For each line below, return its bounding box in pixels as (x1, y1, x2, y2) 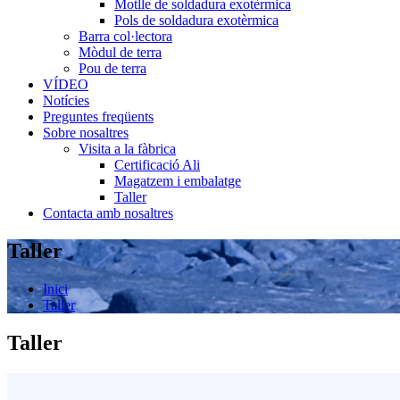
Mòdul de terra (79, 45, 162, 60)
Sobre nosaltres (43, 125, 129, 140)
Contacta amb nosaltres (43, 205, 173, 221)
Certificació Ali (114, 157, 200, 172)
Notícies (43, 93, 89, 108)
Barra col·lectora (79, 29, 172, 44)
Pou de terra (79, 61, 146, 76)
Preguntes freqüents (43, 109, 154, 124)
